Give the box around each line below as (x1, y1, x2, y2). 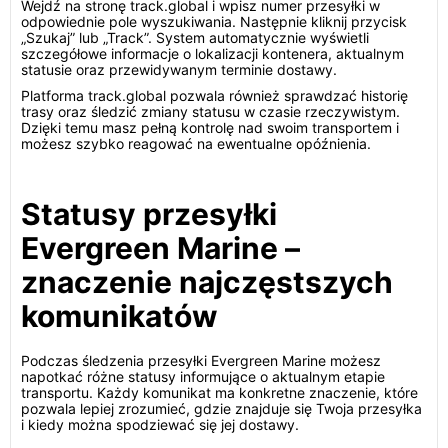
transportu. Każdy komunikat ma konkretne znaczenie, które (21, 384, 418, 401)
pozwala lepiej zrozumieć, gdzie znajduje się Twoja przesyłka (21, 400, 422, 417)
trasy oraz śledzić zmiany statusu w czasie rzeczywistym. (21, 103, 400, 120)
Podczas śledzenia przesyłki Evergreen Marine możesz (21, 352, 381, 369)
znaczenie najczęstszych (21, 264, 393, 300)
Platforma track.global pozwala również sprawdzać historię (21, 87, 408, 104)
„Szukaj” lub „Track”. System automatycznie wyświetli (21, 29, 369, 46)
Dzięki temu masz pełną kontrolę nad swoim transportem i (21, 119, 399, 136)
